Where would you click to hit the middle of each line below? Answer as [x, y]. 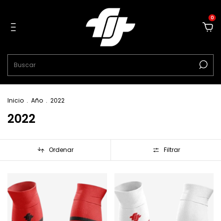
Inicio [16, 100]
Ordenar [61, 150]
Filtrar [172, 150]
